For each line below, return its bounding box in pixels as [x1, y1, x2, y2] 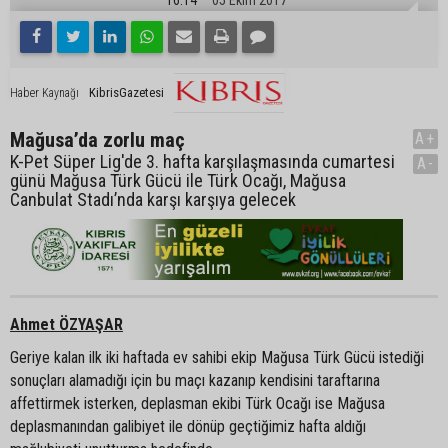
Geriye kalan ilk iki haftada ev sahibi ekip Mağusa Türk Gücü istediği [10, 347, 424, 367]
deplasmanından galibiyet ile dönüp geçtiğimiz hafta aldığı [10, 416, 366, 436]
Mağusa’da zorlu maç [10, 127, 185, 152]
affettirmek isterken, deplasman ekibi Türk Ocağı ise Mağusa [10, 393, 385, 413]
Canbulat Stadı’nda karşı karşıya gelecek [10, 188, 296, 210]
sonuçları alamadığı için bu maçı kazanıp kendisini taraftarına [10, 370, 380, 390]
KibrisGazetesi [89, 84, 164, 100]
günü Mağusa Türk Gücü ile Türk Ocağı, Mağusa [10, 169, 346, 191]
